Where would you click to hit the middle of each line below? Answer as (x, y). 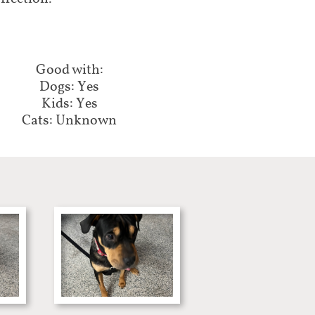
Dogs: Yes (69, 87)
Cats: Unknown (69, 121)
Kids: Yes (69, 104)
